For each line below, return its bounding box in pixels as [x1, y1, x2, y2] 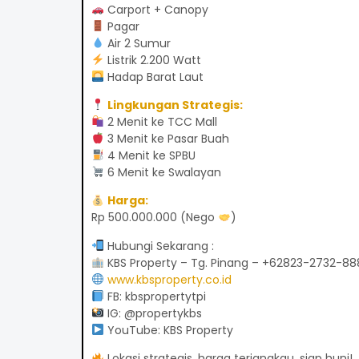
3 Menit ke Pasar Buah [103, 130, 229, 147]
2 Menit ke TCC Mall [103, 113, 217, 130]
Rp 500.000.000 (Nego [91, 209, 218, 226]
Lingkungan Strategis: [107, 96, 243, 113]
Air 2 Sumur [103, 34, 171, 51]
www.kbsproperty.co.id [107, 271, 232, 288]
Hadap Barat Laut [103, 68, 204, 85]
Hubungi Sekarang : [103, 237, 214, 254]
